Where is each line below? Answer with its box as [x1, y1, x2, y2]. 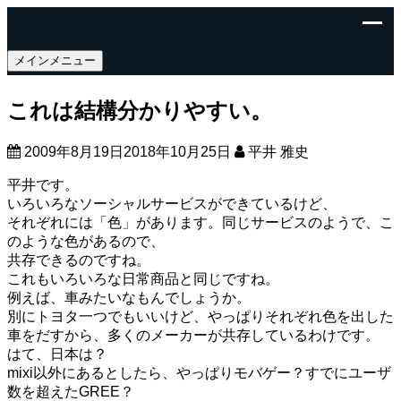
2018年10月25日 [124, 143, 231, 159]
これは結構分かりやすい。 [7, 98, 272, 123]
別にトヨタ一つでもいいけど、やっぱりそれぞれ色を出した [7, 308, 394, 324]
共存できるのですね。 [7, 252, 150, 268]
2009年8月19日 [24, 143, 124, 159]
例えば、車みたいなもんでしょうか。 [7, 289, 251, 305]
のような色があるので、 [7, 233, 165, 249]
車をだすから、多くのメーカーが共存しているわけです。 [7, 327, 380, 343]
